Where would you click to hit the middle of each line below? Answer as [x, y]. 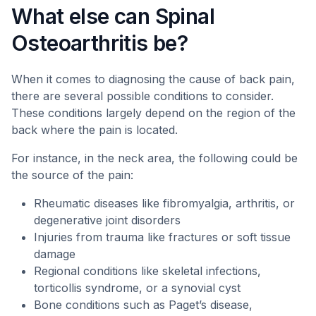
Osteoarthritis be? [100, 43]
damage [55, 254]
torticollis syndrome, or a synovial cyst [137, 288]
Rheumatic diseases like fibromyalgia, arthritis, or [164, 203]
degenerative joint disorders [107, 220]
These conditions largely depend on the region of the [153, 113]
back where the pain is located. [95, 130]
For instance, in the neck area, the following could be [154, 158]
